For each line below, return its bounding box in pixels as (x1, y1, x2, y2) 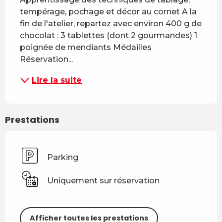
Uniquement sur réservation (47, 175, 160, 185)
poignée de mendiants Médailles (20, 43, 152, 53)
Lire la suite (32, 75, 82, 85)
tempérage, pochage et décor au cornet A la (20, 7, 197, 17)
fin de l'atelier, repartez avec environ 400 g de (20, 19, 202, 29)
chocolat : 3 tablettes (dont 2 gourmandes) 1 (20, 31, 197, 41)
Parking (47, 152, 78, 162)
